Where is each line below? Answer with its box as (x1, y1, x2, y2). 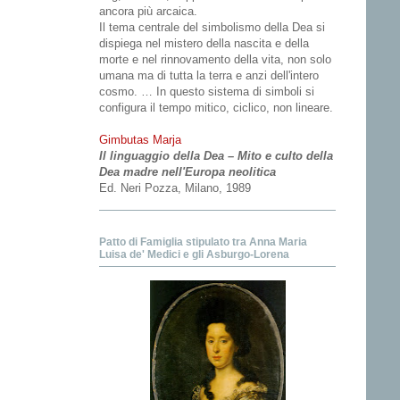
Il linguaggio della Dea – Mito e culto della (99, 149, 333, 163)
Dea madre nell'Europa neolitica (99, 165, 276, 179)
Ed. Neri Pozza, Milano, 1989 (99, 181, 251, 196)
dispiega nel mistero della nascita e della (99, 37, 309, 51)
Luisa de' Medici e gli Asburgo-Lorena (99, 247, 289, 261)
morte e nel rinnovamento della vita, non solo (99, 53, 331, 67)
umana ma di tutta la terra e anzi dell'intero (99, 69, 319, 83)
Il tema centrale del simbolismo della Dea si (99, 21, 325, 35)
